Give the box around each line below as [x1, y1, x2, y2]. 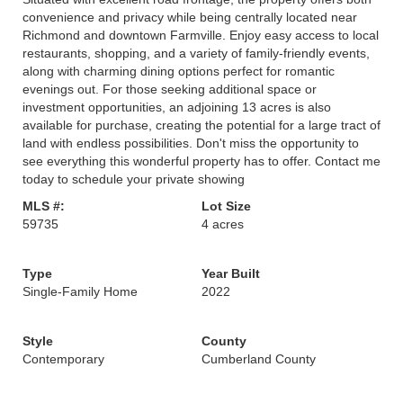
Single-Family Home [22, 284, 138, 299]
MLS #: [22, 199, 65, 213]
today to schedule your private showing [22, 172, 245, 186]
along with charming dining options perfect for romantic [22, 64, 335, 78]
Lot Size [201, 199, 251, 213]
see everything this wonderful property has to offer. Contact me [22, 154, 381, 168]
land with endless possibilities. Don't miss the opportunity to [22, 136, 359, 150]
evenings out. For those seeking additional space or [22, 82, 317, 96]
